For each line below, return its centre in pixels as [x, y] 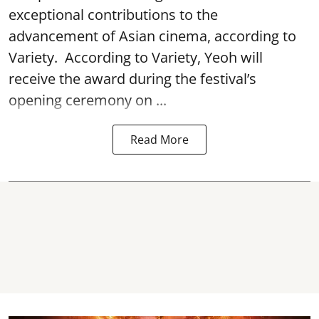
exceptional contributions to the [113, 15]
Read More [159, 140]
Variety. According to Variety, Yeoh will [136, 57]
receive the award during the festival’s [132, 79]
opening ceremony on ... [88, 100]
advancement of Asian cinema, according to [152, 36]
